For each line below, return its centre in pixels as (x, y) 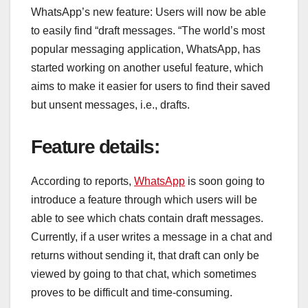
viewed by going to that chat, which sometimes (144, 274)
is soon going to (225, 181)
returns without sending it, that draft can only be (145, 256)
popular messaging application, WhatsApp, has (146, 49)
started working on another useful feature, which (147, 68)
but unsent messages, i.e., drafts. (110, 105)
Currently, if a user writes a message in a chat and (152, 237)
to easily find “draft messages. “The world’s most (148, 31)
